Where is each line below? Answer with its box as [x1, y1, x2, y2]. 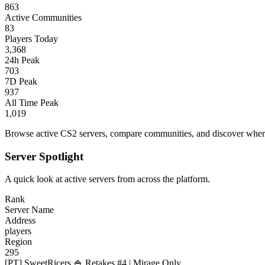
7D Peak [5, 76, 37, 86]
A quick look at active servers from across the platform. [5, 174, 210, 185]
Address [5, 215, 35, 226]
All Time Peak [5, 97, 59, 108]
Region [5, 237, 32, 247]
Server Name [5, 205, 54, 215]
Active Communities [5, 12, 82, 22]
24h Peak [5, 54, 40, 65]
